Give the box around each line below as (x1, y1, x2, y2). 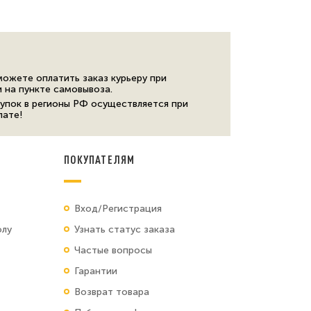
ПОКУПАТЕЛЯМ (63, 152, 135, 166)
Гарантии (74, 264, 117, 277)
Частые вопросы (74, 244, 152, 256)
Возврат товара (74, 285, 149, 298)
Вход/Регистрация (74, 202, 162, 215)
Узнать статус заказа (74, 223, 175, 235)
